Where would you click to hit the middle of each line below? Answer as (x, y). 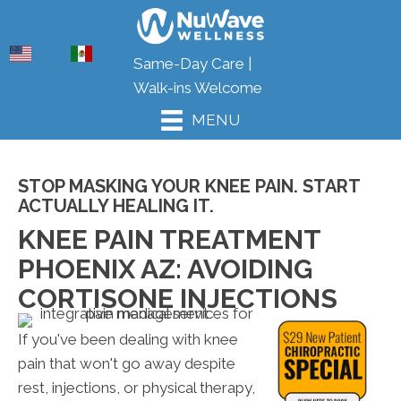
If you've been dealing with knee (128, 340)
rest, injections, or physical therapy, (137, 388)
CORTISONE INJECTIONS (178, 299)
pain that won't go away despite (127, 364)
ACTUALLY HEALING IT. (116, 206)
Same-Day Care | (193, 64)
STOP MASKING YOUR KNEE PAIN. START (189, 187)
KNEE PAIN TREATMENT (169, 240)
